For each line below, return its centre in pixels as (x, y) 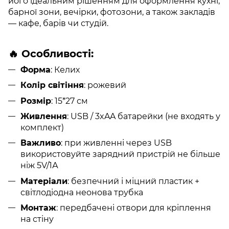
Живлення (44, 116)
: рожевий (105, 85)
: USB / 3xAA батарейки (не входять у (144, 116)
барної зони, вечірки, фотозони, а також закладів (112, 12)
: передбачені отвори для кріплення (134, 208)
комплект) (42, 127)
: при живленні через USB (116, 143)
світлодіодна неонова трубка (82, 192)
